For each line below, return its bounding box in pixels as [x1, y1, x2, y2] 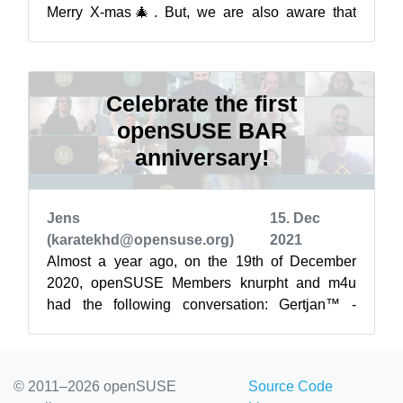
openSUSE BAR [116, 118, 287, 143]
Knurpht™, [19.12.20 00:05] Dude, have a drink [47, 318, 356, 334]
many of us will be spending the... [47, 26, 258, 41]
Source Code [247, 379, 333, 394]
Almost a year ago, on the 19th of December [47, 254, 356, 269]
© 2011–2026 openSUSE [13, 379, 176, 394]
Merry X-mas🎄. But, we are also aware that [47, 4, 356, 20]
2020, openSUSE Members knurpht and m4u [47, 275, 356, 291]
